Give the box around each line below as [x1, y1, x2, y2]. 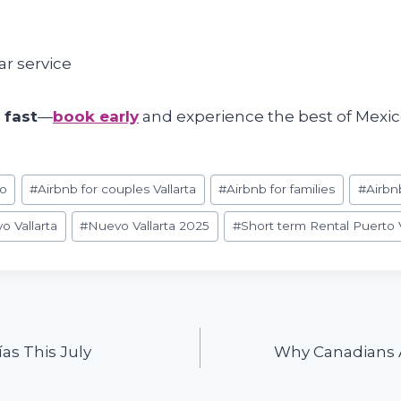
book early [53, 107, 139, 126]
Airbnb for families [226, 182, 336, 197]
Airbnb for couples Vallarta [38, 182, 197, 197]
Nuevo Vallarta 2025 [88, 218, 210, 234]
